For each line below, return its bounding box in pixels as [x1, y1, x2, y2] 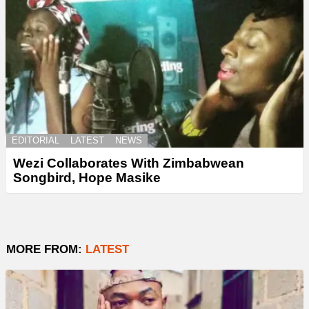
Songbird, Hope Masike [13, 170, 161, 186]
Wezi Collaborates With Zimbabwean [13, 156, 244, 171]
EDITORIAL [12, 135, 59, 146]
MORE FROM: [6, 243, 86, 257]
